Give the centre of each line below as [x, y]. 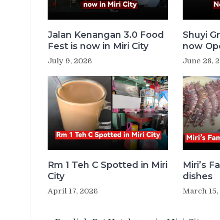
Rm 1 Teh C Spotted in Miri [108, 165]
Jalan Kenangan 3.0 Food [106, 35]
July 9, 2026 [70, 61]
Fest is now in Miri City [98, 46]
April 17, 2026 [73, 191]
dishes [198, 176]
